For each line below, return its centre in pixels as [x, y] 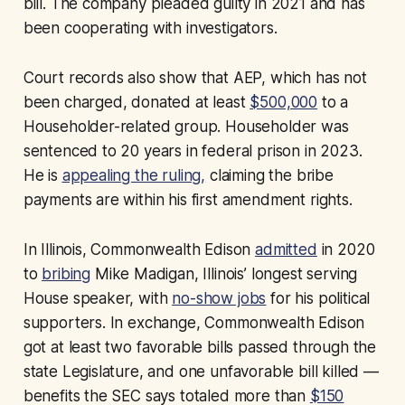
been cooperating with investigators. [150, 28]
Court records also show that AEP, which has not [195, 77]
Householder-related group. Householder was [186, 126]
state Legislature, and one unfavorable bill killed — [201, 371]
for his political [318, 298]
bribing [66, 273]
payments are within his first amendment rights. [188, 199]
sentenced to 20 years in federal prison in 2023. [193, 151]
